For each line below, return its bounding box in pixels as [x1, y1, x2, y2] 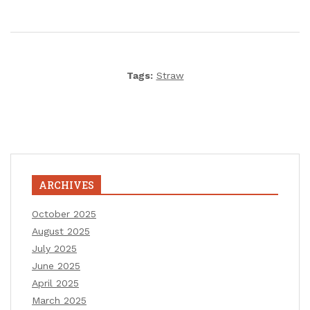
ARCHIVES [39, 178, 94, 192]
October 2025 [32, 208, 96, 219]
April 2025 [32, 277, 79, 289]
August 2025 [32, 225, 90, 237]
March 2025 [32, 294, 86, 306]
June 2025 [32, 259, 80, 271]
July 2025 [32, 242, 77, 254]
